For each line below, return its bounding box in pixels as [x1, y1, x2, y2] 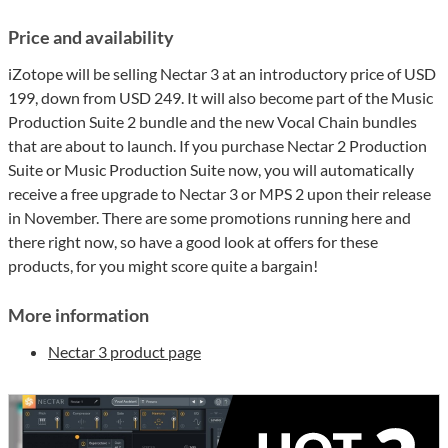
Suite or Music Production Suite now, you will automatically [8, 160, 414, 180]
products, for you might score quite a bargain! [8, 256, 318, 276]
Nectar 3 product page [48, 342, 201, 362]
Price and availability [8, 26, 174, 49]
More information [8, 304, 149, 327]
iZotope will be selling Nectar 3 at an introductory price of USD [8, 64, 436, 84]
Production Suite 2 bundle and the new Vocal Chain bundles [8, 112, 417, 132]
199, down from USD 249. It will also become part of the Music [8, 88, 433, 108]
